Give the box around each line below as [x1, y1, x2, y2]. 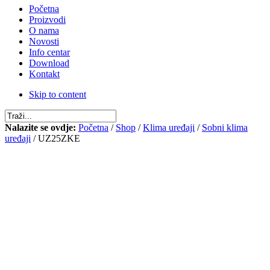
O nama [29, 25, 59, 36]
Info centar [29, 47, 70, 58]
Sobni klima [202, 122, 248, 133]
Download [29, 58, 69, 69]
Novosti [29, 36, 59, 47]
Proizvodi [29, 14, 66, 25]
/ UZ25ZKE [31, 133, 80, 144]
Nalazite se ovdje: [5, 122, 78, 133]
